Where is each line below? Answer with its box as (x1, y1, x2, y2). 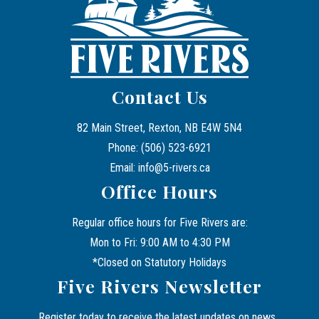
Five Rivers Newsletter (57, 274, 262, 298)
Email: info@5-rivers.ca (109, 161, 210, 175)
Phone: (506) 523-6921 (108, 141, 211, 155)
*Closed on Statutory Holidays (93, 256, 226, 270)
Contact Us (111, 85, 208, 109)
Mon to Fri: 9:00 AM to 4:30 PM (89, 236, 230, 250)
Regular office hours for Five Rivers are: (71, 216, 248, 230)
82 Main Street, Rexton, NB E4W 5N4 (77, 121, 242, 135)
